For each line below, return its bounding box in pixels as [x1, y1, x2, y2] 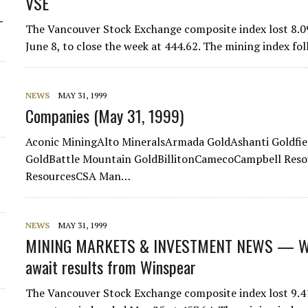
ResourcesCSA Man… [25, 168, 131, 184]
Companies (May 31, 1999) [25, 103, 184, 128]
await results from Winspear [25, 254, 197, 279]
